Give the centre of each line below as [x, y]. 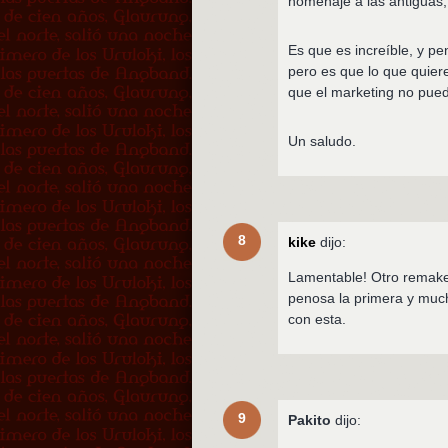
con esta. [317, 319]
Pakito [310, 420]
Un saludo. [322, 141]
